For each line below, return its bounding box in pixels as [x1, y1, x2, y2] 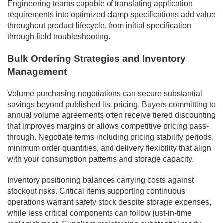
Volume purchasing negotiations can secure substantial [7, 89, 202, 98]
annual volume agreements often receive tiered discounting [7, 111, 216, 119]
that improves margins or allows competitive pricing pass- [7, 121, 209, 130]
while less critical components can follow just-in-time [7, 208, 192, 217]
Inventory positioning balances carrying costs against [7, 175, 194, 184]
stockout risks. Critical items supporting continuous [7, 186, 185, 195]
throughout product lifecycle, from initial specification [7, 21, 191, 30]
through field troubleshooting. [7, 32, 110, 41]
